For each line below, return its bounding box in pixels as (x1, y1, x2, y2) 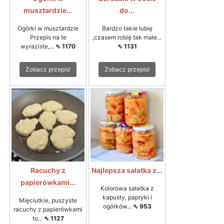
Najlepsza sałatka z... (91, 165, 162, 174)
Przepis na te (29, 33, 66, 41)
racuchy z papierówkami (13, 205, 82, 213)
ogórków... (102, 202, 133, 210)
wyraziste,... (20, 42, 55, 50)
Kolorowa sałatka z (100, 184, 154, 192)
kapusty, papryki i (102, 193, 152, 201)
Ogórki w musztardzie (17, 24, 78, 32)
